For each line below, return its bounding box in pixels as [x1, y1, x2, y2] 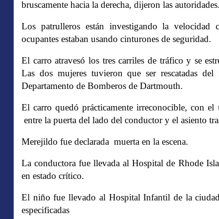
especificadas [22, 205, 69, 215]
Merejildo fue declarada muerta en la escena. [22, 136, 188, 147]
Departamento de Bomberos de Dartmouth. [22, 81, 183, 91]
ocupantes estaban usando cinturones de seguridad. [22, 34, 211, 44]
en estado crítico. [22, 171, 84, 181]
